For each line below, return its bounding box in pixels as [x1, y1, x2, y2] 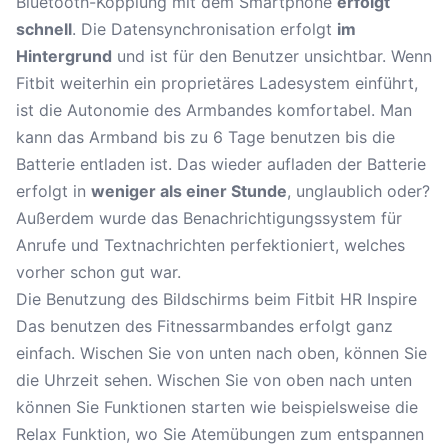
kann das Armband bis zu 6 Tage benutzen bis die [16, 127, 395, 147]
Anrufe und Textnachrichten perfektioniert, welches [16, 235, 405, 255]
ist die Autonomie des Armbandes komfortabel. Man [16, 100, 412, 120]
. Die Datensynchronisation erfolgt [72, 19, 337, 39]
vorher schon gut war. [16, 262, 181, 282]
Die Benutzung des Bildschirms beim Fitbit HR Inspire [16, 289, 417, 309]
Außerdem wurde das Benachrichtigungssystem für [16, 208, 402, 228]
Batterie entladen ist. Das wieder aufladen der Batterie [16, 154, 426, 174]
